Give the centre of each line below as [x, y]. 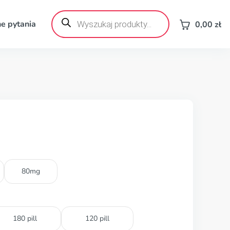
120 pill [97, 218]
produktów [71, 22]
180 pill [25, 218]
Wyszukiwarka [78, 14]
